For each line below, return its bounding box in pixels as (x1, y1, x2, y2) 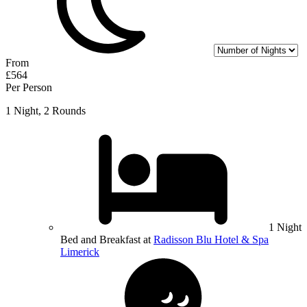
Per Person (5, 82, 52, 94)
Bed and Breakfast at (60, 234, 153, 246)
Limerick (60, 246, 99, 258)
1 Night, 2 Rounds (5, 105, 86, 117)
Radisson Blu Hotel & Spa (153, 234, 269, 246)
